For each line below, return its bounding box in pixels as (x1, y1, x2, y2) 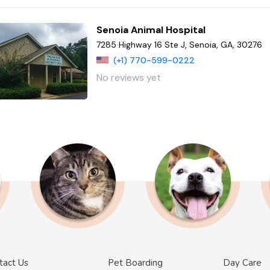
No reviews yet (96, 71, 162, 84)
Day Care (223, 257, 262, 269)
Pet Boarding (107, 257, 163, 269)
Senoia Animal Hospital (96, 23, 206, 36)
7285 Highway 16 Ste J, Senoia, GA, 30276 (96, 39, 263, 50)
